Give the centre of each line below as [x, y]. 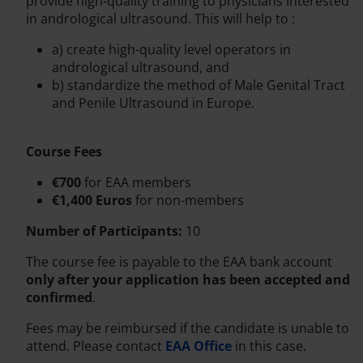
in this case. [269, 346]
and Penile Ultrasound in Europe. [153, 103]
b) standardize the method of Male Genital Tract [199, 85]
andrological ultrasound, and [141, 68]
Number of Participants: [104, 231]
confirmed [59, 298]
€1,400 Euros [94, 201]
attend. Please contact [96, 346]
